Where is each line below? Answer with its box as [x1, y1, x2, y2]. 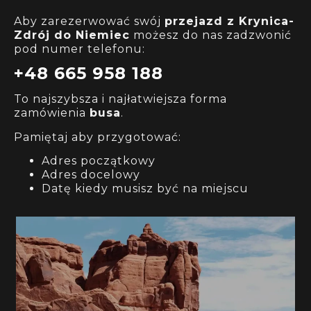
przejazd [165, 15, 227, 28]
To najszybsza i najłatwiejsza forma [14, 92, 227, 106]
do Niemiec [54, 28, 130, 42]
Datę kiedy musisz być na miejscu [42, 181, 249, 195]
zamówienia [14, 106, 90, 120]
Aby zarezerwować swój [14, 15, 165, 28]
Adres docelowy [42, 167, 140, 181]
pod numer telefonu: [14, 42, 145, 56]
